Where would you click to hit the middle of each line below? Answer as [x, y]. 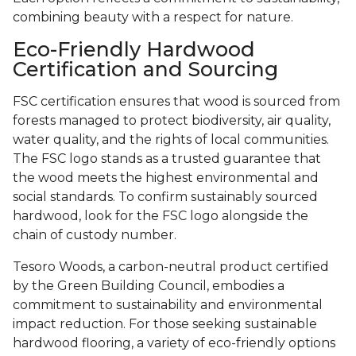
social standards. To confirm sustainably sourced [165, 197]
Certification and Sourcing [145, 70]
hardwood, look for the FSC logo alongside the [161, 216]
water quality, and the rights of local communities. [171, 140]
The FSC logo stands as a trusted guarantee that [167, 159]
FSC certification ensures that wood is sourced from [176, 102]
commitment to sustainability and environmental [168, 305]
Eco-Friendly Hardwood [134, 50]
